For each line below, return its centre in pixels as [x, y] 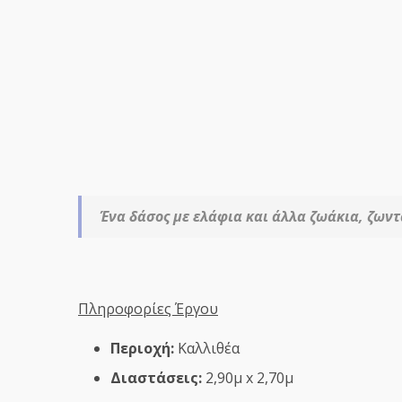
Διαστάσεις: [156, 377]
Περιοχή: [142, 348]
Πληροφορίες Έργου [148, 308]
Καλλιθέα [207, 348]
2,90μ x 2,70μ [248, 377]
